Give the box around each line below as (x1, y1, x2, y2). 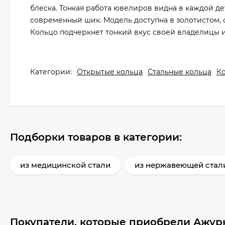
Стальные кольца (148, 67, 211, 76)
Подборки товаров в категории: (10, 131, 182, 143)
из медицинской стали (20, 160, 110, 170)
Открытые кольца (77, 67, 143, 76)
